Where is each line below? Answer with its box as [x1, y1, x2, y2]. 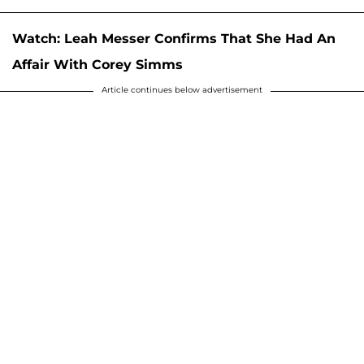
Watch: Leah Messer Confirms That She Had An [12, 30, 336, 46]
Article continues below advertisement [102, 84, 262, 95]
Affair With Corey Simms [12, 56, 183, 72]
